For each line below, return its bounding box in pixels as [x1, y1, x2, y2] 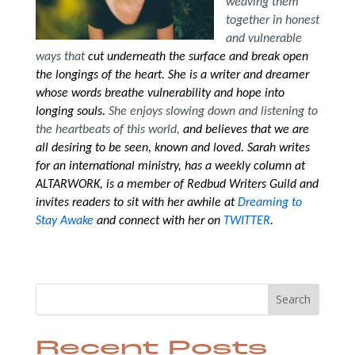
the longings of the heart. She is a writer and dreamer [35, 68, 309, 82]
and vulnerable [225, 32, 302, 45]
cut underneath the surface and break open [87, 50, 308, 63]
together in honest [225, 13, 319, 27]
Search [276, 292, 311, 307]
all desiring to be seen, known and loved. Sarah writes [35, 141, 310, 155]
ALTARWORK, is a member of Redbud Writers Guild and [35, 177, 319, 191]
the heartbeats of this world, [35, 123, 183, 136]
